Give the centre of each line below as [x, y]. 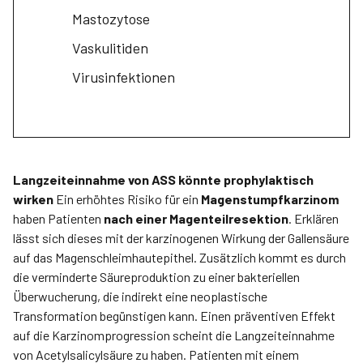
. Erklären [314, 218]
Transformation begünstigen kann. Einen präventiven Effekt [174, 316]
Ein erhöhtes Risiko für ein [127, 199]
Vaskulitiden [110, 48]
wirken [33, 199]
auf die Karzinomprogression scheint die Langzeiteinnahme [174, 335]
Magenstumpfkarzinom [270, 199]
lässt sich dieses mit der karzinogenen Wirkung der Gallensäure [181, 238]
